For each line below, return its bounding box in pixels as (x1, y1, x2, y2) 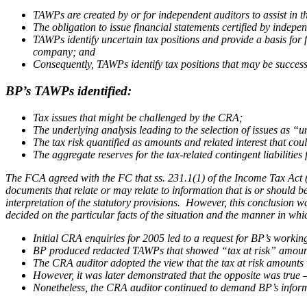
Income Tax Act (234, 171, 302, 184)
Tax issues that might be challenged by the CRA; (33, 111, 243, 123)
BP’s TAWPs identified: (5, 84, 132, 99)
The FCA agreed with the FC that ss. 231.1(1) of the (5, 171, 234, 184)
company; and (33, 46, 95, 58)
